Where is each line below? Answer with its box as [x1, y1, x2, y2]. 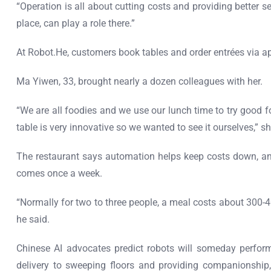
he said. [16, 214, 50, 225]
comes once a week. [16, 168, 102, 179]
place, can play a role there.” [16, 18, 135, 29]
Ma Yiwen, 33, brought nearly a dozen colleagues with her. [16, 76, 263, 87]
